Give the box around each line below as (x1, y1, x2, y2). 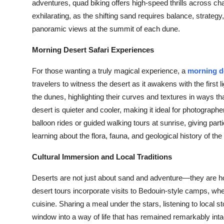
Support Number (7, 52, 71, 62)
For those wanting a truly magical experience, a (32, 66, 187, 75)
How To (7, 28, 37, 38)
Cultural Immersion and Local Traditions (32, 152, 172, 161)
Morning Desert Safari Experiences (32, 45, 154, 54)
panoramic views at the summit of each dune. (32, 24, 180, 33)
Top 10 (7, 3, 33, 13)
